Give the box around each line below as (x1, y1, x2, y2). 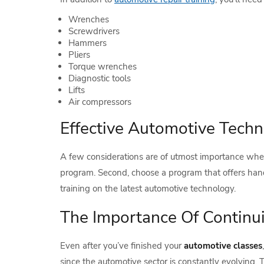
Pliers (68, 49, 90, 61)
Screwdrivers (68, 25, 120, 37)
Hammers (68, 37, 107, 49)
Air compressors (68, 96, 131, 108)
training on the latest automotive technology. (60, 183, 236, 194)
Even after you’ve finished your (60, 240, 184, 252)
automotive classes (184, 240, 262, 252)
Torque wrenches (68, 61, 137, 72)
